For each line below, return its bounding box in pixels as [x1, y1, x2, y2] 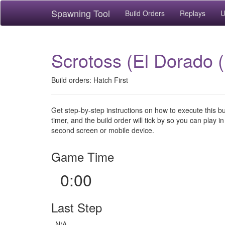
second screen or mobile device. [51, 125, 154, 135]
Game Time [51, 148, 114, 165]
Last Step [51, 198, 102, 216]
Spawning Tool [51, 7, 110, 20]
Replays [180, 8, 205, 18]
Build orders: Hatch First [51, 75, 128, 85]
